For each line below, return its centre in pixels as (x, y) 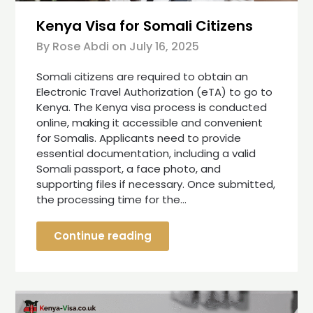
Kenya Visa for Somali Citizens (145, 26)
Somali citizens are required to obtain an (143, 77)
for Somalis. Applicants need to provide (139, 138)
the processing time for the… (112, 200)
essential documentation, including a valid (146, 154)
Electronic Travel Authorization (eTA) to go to (155, 92)
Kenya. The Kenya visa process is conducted (152, 108)
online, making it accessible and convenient (150, 123)
